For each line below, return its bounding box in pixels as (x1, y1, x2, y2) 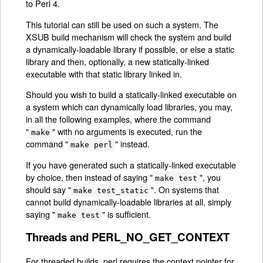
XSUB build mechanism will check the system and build (26, 30, 232, 43)
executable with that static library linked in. (26, 67, 183, 80)
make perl (70, 140, 113, 150)
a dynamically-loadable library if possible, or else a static (26, 42, 235, 55)
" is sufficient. (102, 207, 151, 220)
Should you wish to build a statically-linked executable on (26, 88, 237, 101)
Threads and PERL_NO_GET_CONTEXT (26, 229, 230, 245)
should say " (26, 183, 72, 195)
